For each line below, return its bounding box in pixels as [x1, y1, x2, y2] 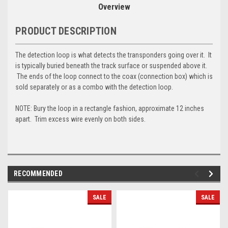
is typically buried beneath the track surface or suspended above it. [15, 61, 207, 70]
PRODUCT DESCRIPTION [15, 24, 117, 37]
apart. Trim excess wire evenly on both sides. [15, 115, 146, 123]
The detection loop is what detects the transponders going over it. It [15, 50, 212, 59]
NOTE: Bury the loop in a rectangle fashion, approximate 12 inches [15, 104, 204, 112]
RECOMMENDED [14, 169, 63, 178]
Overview [98, 2, 130, 12]
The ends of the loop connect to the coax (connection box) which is [15, 72, 213, 80]
